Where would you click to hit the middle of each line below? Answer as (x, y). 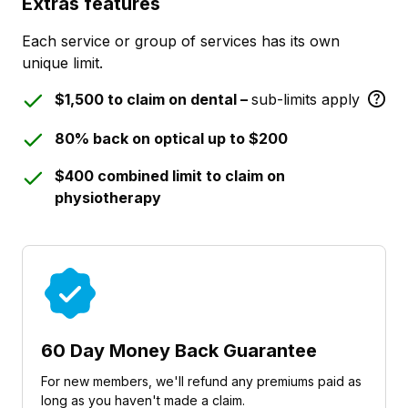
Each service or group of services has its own (181, 41)
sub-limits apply (308, 99)
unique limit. (62, 62)
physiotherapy (108, 198)
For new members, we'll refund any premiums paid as (201, 382)
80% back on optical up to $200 (171, 139)
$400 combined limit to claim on (170, 176)
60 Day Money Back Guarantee (179, 351)
